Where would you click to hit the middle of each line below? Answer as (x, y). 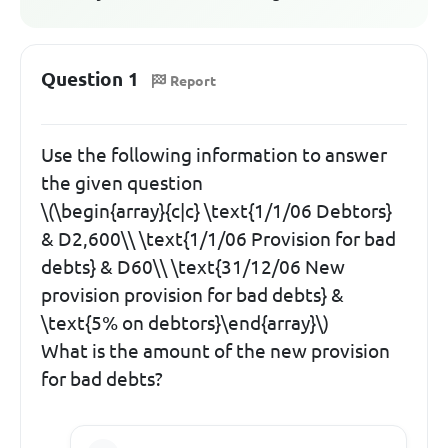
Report (193, 80)
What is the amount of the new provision (215, 350)
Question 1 (90, 79)
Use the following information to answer (214, 154)
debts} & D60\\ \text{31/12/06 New (193, 266)
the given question (122, 182)
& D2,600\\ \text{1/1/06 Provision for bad (218, 238)
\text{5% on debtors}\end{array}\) (185, 322)
